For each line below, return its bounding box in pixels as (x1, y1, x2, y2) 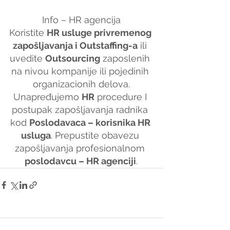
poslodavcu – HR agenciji (25, 155, 136, 166)
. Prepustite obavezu (50, 129, 142, 141)
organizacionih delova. (32, 78, 130, 89)
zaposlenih (100, 52, 152, 64)
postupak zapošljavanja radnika (12, 104, 150, 115)
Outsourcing (45, 52, 100, 64)
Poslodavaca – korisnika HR (29, 117, 152, 128)
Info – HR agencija (42, 14, 121, 25)
